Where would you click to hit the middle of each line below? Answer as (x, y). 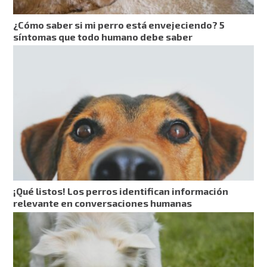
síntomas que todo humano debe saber (103, 37)
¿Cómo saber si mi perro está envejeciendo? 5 (119, 25)
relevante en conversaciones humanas (103, 203)
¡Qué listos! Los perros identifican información (121, 191)
